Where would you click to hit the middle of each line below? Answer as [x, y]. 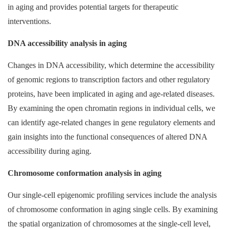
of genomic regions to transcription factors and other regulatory [109, 79]
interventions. [29, 21]
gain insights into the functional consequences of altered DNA [107, 137]
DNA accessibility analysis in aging [67, 43]
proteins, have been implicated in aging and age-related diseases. [111, 94]
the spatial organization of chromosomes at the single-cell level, [109, 224]
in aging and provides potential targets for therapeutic [93, 7]
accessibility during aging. [50, 151]
